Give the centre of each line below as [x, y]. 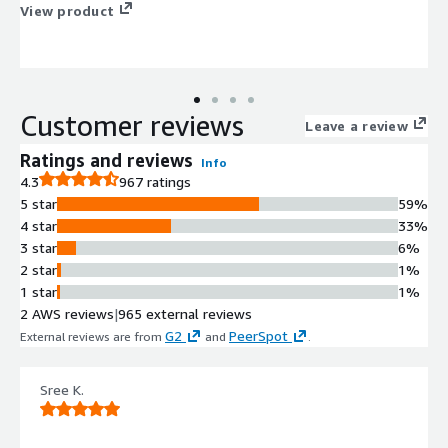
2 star [38, 269]
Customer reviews [132, 125]
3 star [38, 247]
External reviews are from [92, 336]
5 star [38, 203]
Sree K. [62, 389]
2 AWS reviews [67, 313]
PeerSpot [258, 335]
